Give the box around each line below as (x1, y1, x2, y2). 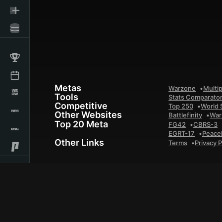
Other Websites (55, 110, 122, 120)
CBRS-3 (193, 120, 218, 128)
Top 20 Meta (55, 119, 108, 129)
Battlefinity (168, 111, 202, 119)
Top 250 (168, 102, 193, 110)
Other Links (55, 137, 104, 148)
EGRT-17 (168, 129, 195, 137)
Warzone (168, 84, 196, 92)
